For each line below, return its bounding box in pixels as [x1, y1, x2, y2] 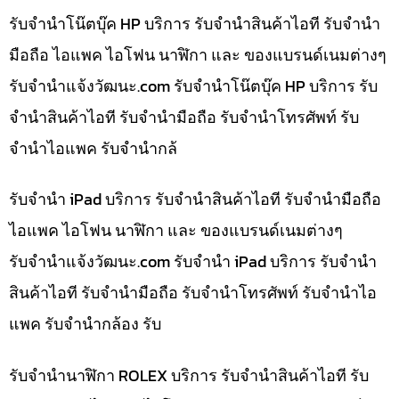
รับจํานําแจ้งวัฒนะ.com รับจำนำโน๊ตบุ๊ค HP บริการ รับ [9, 73, 378, 98]
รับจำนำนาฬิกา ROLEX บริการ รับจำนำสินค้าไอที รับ [9, 362, 369, 387]
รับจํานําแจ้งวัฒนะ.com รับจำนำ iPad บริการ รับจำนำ [9, 249, 377, 274]
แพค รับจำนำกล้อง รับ [9, 312, 161, 337]
